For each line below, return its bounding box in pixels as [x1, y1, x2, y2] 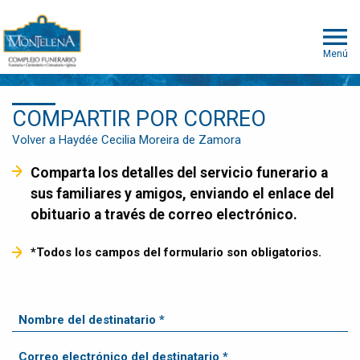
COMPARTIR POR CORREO [12, 105, 266, 132]
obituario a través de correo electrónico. [30, 207, 297, 223]
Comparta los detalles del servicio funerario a [30, 165, 40, 182]
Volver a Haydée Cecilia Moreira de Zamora [12, 132, 241, 147]
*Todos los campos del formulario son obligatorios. [30, 244, 321, 260]
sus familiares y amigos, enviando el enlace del [30, 186, 334, 202]
